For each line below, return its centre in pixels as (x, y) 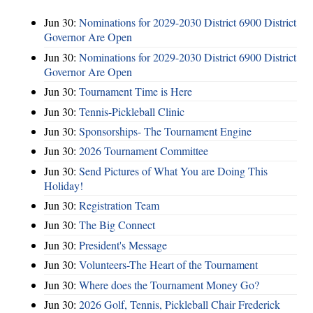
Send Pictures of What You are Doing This (173, 170)
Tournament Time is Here (136, 92)
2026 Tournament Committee (144, 151)
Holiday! (64, 185)
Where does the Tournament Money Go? (169, 284)
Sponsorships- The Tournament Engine (165, 131)
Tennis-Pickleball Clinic (132, 111)
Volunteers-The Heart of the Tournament (168, 265)
